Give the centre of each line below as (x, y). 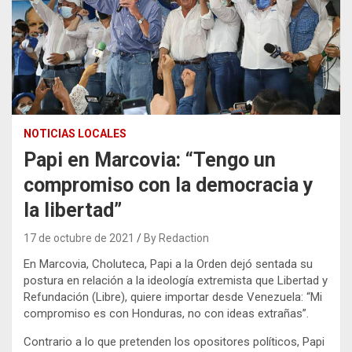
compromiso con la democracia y (169, 185)
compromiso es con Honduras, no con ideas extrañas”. (166, 313)
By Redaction (176, 238)
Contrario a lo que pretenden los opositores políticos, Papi (174, 341)
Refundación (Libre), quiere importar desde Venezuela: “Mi (173, 297)
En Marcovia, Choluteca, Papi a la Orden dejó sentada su (168, 264)
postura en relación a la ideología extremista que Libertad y (176, 280)
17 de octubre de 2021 (79, 238)
